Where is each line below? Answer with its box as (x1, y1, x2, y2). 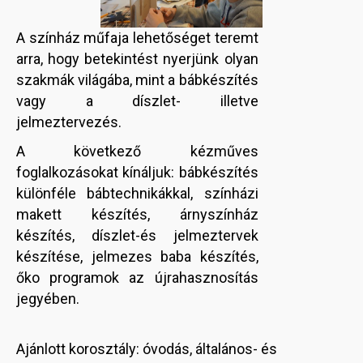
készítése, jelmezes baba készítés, (16, 248, 258, 266)
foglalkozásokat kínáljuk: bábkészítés (16, 164, 258, 181)
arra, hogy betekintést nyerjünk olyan (16, 50, 258, 68)
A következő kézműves (16, 143, 258, 160)
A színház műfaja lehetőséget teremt (16, 29, 258, 47)
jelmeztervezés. (16, 113, 122, 131)
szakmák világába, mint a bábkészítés (16, 71, 258, 89)
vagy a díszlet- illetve (16, 92, 258, 110)
